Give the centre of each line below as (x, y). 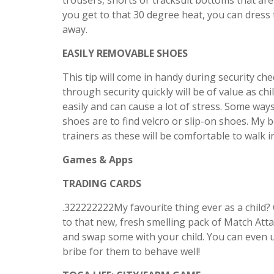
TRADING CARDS (102, 183)
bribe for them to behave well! (131, 251)
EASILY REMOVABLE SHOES (125, 53)
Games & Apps (98, 160)
